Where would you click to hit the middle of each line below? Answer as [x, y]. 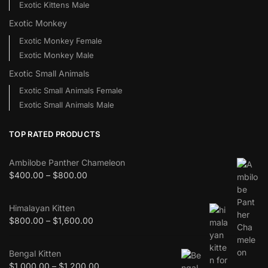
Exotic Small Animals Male [66, 105]
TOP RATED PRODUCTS [55, 134]
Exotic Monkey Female [60, 40]
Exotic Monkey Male [56, 55]
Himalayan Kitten [42, 208]
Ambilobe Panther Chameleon [67, 162]
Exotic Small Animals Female [71, 91]
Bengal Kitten [35, 253]
